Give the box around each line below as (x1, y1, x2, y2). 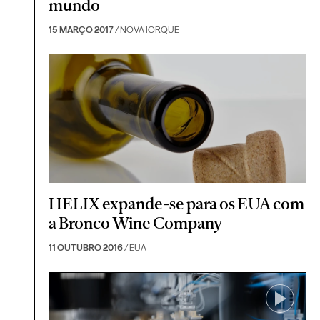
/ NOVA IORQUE (114, 24, 180, 35)
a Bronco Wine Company (49, 213, 223, 234)
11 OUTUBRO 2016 (49, 242, 124, 254)
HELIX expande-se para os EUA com (49, 194, 305, 214)
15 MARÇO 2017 (49, 24, 114, 35)
